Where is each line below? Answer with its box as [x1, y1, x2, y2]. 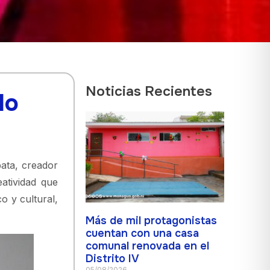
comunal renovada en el [86, 239, 210, 253]
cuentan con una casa [86, 226, 199, 240]
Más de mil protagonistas [86, 213, 218, 227]
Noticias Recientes [86, 82, 213, 100]
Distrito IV [86, 251, 140, 265]
